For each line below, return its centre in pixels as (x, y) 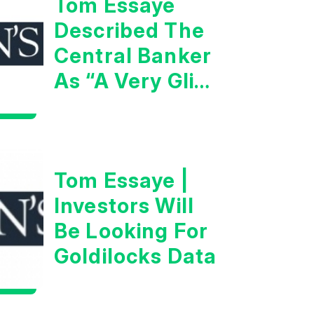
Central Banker (133, 56)
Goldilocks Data (135, 257)
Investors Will (124, 206)
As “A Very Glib (131, 81)
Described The (129, 31)
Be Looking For (131, 231)
